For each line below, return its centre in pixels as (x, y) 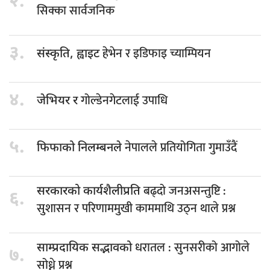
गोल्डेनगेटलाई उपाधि (124, 101)
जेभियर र (59, 102)
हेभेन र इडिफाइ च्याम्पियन (157, 54)
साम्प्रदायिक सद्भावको (86, 248)
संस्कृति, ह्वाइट (70, 55)
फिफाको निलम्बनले (81, 149)
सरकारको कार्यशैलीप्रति (90, 191)
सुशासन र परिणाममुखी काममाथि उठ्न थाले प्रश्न (136, 208)
